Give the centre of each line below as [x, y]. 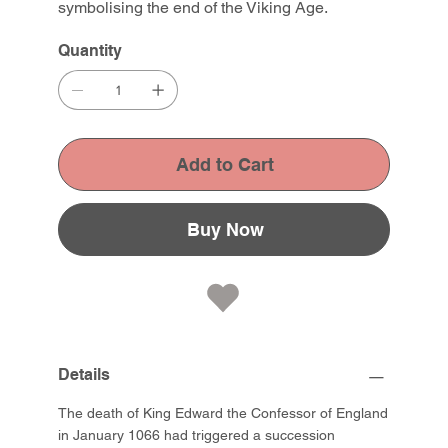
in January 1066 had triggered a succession [197, 435]
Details [84, 375]
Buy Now [225, 230]
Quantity [90, 51]
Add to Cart [225, 165]
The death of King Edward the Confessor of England [223, 413]
